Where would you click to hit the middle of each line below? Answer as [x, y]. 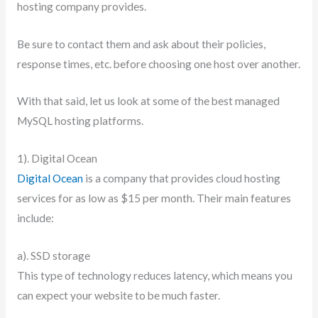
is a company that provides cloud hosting [181, 179]
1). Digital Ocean [57, 159]
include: [35, 218]
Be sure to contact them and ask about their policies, [141, 44]
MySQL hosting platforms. [80, 121]
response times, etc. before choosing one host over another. [158, 64]
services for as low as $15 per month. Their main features [154, 198]
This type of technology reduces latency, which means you [154, 275]
